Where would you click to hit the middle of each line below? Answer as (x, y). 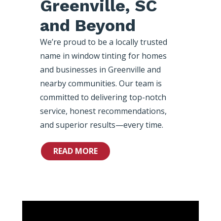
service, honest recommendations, (103, 111)
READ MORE (75, 151)
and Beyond (88, 25)
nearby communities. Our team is (101, 83)
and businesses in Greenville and (100, 69)
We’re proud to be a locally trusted (103, 42)
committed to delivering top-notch (103, 97)
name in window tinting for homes (103, 55)
